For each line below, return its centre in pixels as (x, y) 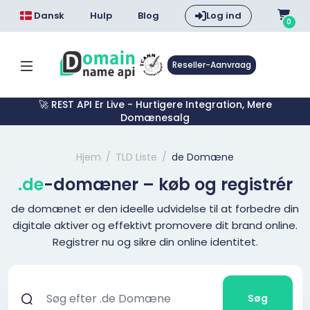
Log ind (224, 16)
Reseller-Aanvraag (211, 64)
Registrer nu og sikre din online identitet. (155, 242)
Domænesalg (155, 118)
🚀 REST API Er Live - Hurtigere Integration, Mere (155, 104)
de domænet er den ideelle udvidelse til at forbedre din (155, 209)
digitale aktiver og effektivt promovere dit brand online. (155, 225)
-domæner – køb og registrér (168, 184)
